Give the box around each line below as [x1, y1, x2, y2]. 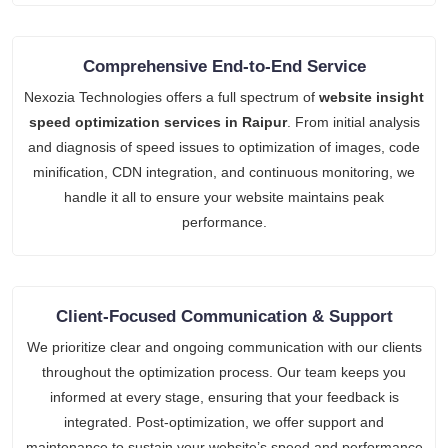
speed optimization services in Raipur [28, 113, 287, 130]
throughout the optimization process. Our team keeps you [42, 363, 406, 380]
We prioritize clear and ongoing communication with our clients [26, 338, 422, 355]
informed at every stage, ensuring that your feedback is [49, 388, 399, 405]
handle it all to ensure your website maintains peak [64, 188, 384, 205]
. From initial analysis [286, 113, 420, 130]
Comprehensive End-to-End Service [82, 56, 366, 76]
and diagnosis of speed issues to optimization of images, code [28, 138, 420, 155]
